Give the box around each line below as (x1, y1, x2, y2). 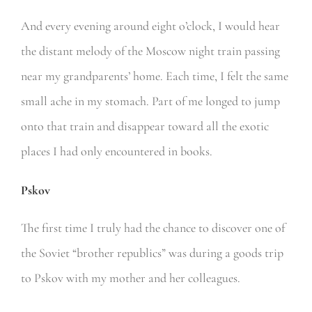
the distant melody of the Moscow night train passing (20, 43, 280, 59)
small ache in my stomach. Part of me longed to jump (20, 93, 280, 109)
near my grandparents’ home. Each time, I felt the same (20, 68, 288, 84)
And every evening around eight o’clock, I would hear (20, 18, 280, 34)
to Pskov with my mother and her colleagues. (20, 270, 240, 286)
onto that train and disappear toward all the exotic (20, 118, 269, 134)
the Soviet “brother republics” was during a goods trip (20, 245, 283, 261)
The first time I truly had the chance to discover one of (20, 220, 285, 236)
